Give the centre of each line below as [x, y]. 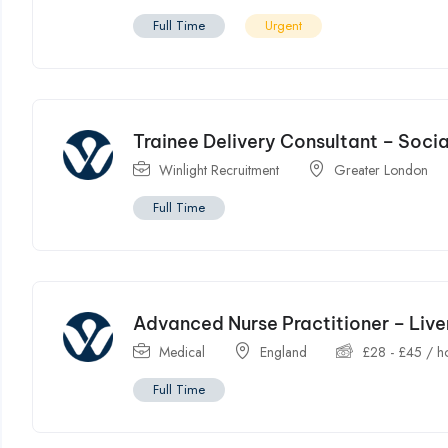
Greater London [381, 170]
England [284, 352]
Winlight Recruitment [219, 170]
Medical [182, 352]
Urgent [284, 26]
